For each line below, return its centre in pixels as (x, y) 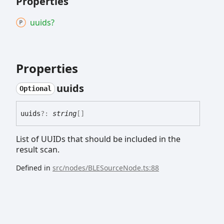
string (64, 114)
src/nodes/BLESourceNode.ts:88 (106, 168)
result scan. (38, 150)
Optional (35, 89)
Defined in (34, 168)
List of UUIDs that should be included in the (98, 139)
